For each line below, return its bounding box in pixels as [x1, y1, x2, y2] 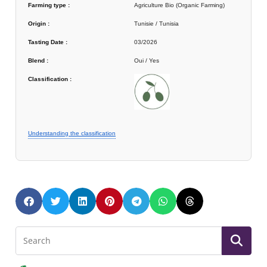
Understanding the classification [28, 130, 116, 137]
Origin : [28, 20, 49, 27]
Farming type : [28, 1, 70, 8]
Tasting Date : [28, 38, 67, 45]
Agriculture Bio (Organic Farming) [134, 1, 225, 8]
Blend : [28, 57, 48, 64]
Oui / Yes [134, 57, 159, 64]
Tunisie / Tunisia [134, 20, 179, 27]
